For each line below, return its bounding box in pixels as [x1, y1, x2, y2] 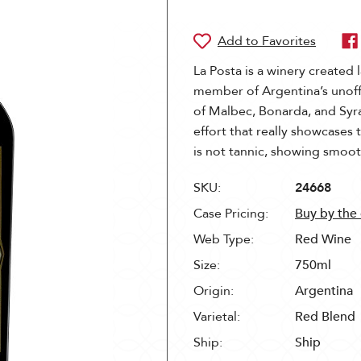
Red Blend [295, 308, 355, 326]
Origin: [193, 282, 234, 300]
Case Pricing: [193, 205, 268, 222]
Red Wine [295, 230, 351, 248]
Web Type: [193, 230, 254, 248]
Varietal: [193, 308, 240, 326]
